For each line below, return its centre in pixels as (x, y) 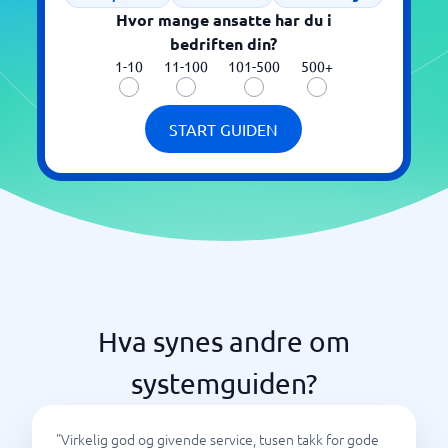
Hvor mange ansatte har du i (223, 19)
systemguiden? (224, 383)
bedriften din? (224, 43)
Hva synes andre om (224, 341)
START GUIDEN (224, 129)
